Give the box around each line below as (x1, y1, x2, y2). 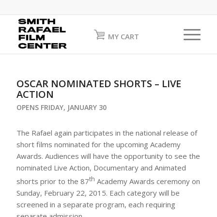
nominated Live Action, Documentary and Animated (16, 162, 186, 172)
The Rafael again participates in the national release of (16, 127, 197, 138)
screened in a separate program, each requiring (16, 199, 175, 209)
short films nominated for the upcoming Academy (16, 139, 181, 149)
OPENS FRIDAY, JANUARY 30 (16, 103, 107, 112)
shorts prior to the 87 (16, 176, 89, 186)
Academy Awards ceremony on (94, 176, 200, 186)
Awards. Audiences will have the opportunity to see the (16, 151, 200, 161)
